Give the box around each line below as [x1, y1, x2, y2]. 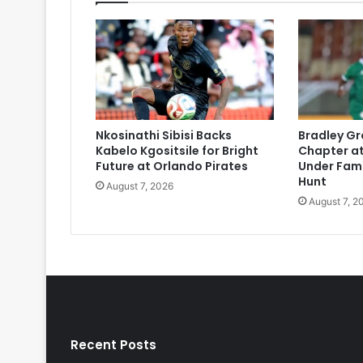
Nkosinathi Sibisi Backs [96, 127, 232, 144]
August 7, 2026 [106, 180, 173, 193]
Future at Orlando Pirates [96, 158, 248, 175]
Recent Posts [70, 336, 156, 354]
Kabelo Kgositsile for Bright [96, 143, 258, 160]
